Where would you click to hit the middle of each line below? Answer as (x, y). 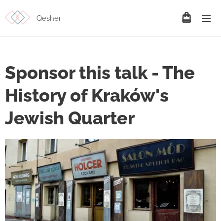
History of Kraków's (87, 95)
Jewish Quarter (70, 118)
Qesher (49, 18)
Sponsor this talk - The (100, 73)
